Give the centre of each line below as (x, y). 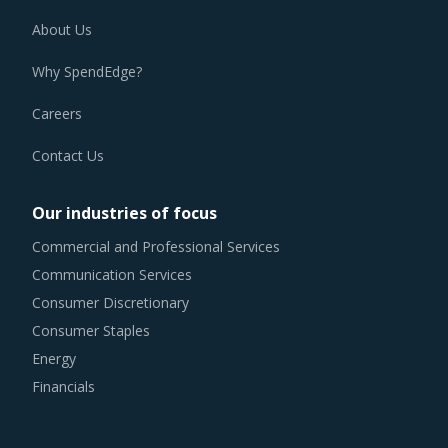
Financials (63, 387)
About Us (62, 30)
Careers (57, 114)
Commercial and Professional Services (156, 247)
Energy (54, 359)
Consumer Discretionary (110, 303)
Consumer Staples (91, 331)
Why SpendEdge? (87, 72)
